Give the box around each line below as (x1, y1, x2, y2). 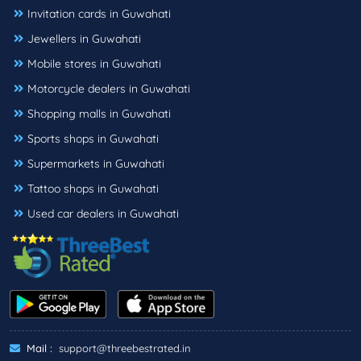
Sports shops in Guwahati (27, 131, 159, 147)
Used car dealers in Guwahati (27, 206, 179, 222)
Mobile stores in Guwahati (27, 56, 161, 72)
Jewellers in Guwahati (27, 31, 141, 47)
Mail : (23, 341, 52, 355)
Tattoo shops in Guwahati (27, 181, 159, 197)
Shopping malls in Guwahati (27, 106, 171, 122)
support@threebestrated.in (59, 341, 191, 355)
